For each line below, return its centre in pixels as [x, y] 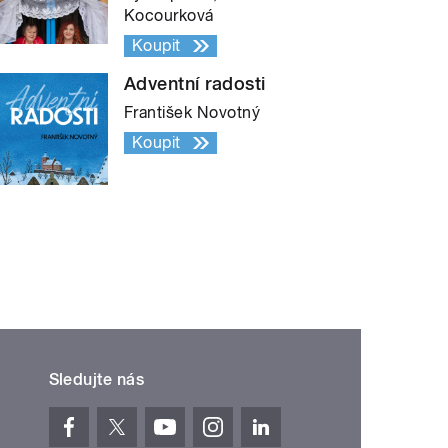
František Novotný [192, 112]
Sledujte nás [96, 379]
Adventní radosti [195, 83]
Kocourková [169, 15]
